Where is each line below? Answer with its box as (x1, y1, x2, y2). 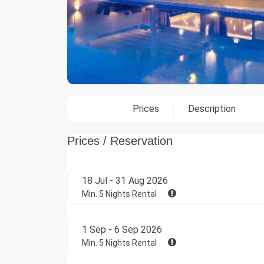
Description (187, 103, 236, 115)
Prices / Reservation (67, 134, 173, 148)
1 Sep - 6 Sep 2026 (82, 224, 162, 236)
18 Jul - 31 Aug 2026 (82, 175, 168, 187)
